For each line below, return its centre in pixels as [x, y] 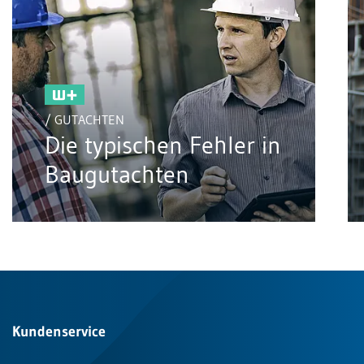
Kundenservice [59, 331]
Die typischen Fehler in [163, 145]
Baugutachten [117, 174]
